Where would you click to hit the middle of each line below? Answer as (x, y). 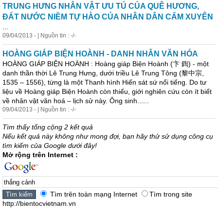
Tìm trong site (171, 194)
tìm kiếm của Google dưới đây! (50, 145)
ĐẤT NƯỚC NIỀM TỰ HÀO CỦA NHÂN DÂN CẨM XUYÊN (108, 17)
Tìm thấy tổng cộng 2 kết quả (48, 127)
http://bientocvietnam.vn (39, 203)
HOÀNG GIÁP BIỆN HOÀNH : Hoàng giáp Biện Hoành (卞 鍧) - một (106, 64)
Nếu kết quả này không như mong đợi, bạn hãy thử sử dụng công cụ (108, 136)
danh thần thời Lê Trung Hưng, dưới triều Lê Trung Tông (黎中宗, (103, 73)
